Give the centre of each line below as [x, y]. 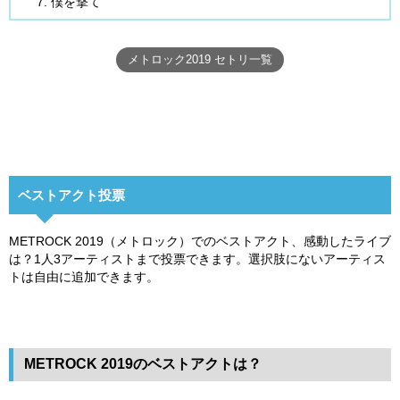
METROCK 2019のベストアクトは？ [143, 363]
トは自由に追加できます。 [84, 276]
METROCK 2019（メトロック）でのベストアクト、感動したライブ [200, 241]
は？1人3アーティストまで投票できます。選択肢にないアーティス [197, 258]
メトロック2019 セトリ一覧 [200, 59]
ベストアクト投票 [71, 195]
